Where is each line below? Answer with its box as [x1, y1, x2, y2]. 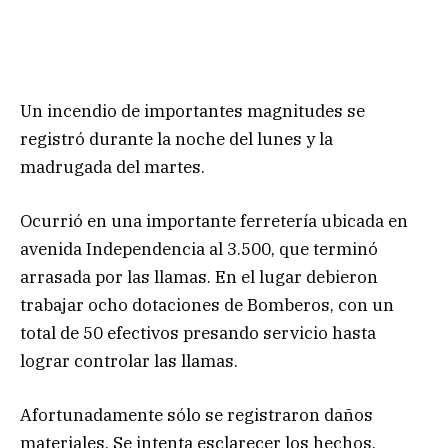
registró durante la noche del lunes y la [20, 127, 333, 150]
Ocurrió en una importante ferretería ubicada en [20, 209, 408, 232]
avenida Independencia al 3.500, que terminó [20, 237, 378, 260]
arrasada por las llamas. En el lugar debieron [20, 265, 378, 288]
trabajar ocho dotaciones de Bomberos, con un [20, 293, 394, 316]
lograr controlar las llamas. [20, 349, 238, 372]
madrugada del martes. [20, 155, 205, 178]
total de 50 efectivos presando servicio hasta [20, 321, 376, 344]
